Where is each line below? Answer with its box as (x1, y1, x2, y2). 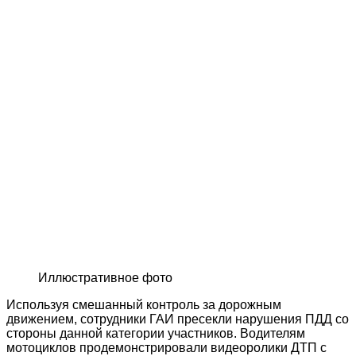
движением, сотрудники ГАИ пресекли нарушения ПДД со (6, 311, 349, 326)
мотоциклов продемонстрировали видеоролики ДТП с (6, 340, 327, 354)
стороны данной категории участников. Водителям (6, 326, 305, 340)
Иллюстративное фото (38, 270, 172, 284)
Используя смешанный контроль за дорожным (6, 297, 281, 311)
